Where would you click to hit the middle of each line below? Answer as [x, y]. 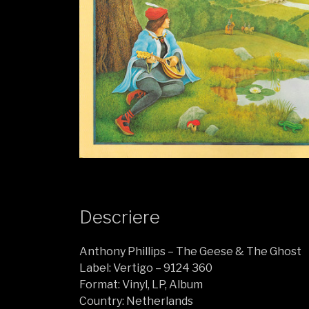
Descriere [120, 217]
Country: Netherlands [137, 301]
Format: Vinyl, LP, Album [141, 284]
